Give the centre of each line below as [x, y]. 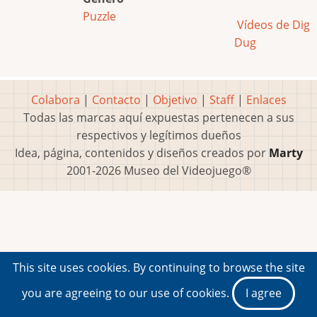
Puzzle [99, 16]
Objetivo [175, 100]
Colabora [55, 100]
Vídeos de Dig [272, 25]
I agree [264, 293]
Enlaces [266, 100]
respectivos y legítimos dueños [158, 136]
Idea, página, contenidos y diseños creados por [142, 153]
